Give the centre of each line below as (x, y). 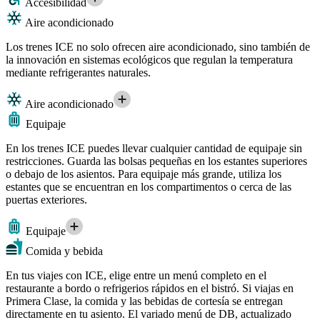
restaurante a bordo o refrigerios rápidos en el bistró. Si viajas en (150, 288)
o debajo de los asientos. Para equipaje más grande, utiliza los (144, 174)
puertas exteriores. (46, 199)
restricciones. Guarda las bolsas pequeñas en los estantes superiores (156, 161)
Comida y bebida (63, 251)
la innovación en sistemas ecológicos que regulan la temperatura (149, 59)
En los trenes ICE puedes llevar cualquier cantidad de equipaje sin (154, 148)
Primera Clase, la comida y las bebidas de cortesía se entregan (144, 301)
